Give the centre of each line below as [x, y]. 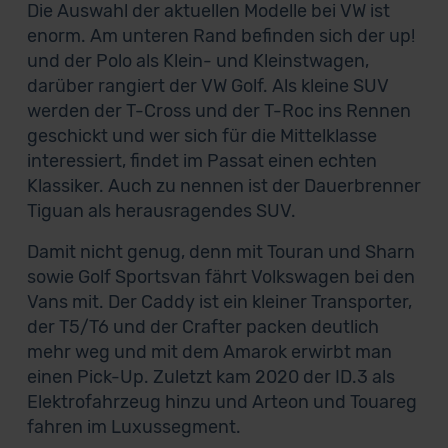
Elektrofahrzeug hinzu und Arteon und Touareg [221, 402]
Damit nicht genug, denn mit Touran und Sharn [220, 252]
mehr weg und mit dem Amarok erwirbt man [209, 352]
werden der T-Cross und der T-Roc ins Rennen [218, 111]
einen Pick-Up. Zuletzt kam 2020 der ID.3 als [210, 377]
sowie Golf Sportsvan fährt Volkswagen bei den [220, 277]
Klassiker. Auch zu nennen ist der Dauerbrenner [223, 186]
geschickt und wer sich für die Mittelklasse [201, 136]
